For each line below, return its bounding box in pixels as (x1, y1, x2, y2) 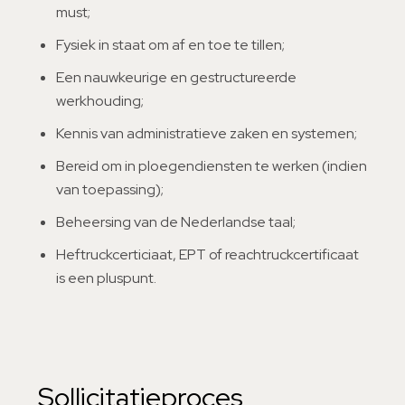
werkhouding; (56, 91, 144, 110)
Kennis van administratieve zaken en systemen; (56, 124, 357, 143)
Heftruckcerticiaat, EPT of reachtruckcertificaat (56, 245, 359, 264)
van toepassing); (56, 180, 164, 199)
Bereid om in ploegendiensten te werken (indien (56, 156, 367, 175)
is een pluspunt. (56, 268, 156, 287)
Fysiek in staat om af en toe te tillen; (56, 35, 285, 54)
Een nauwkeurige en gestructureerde (56, 68, 297, 87)
